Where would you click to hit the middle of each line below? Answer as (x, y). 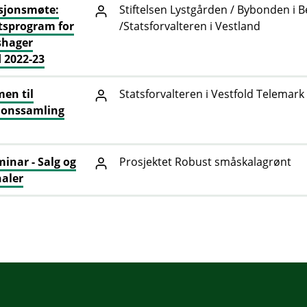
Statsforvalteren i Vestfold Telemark (212, 94)
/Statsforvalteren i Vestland (190, 26)
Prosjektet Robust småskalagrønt (205, 162)
